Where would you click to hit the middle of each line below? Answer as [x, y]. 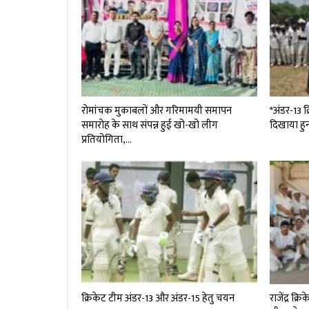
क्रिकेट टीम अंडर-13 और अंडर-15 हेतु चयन [158, 298]
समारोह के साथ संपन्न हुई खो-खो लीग [150, 125]
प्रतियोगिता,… [107, 140]
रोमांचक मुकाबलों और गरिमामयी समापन [157, 111]
